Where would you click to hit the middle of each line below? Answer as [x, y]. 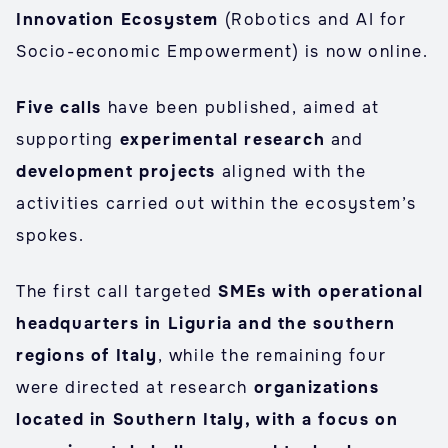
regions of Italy [87, 355]
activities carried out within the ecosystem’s [217, 203]
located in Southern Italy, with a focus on [207, 419]
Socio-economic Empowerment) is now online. [222, 51]
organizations [316, 387]
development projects [116, 171]
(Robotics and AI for [313, 19]
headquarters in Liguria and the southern [206, 323]
